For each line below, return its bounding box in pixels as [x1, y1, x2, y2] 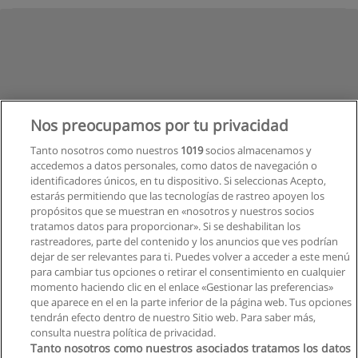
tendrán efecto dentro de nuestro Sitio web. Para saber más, [30, 310, 316, 324]
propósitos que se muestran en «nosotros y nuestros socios [30, 204, 315, 218]
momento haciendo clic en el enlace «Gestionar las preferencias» [30, 280, 334, 294]
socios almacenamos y [203, 143, 312, 157]
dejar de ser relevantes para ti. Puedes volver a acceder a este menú [30, 249, 351, 264]
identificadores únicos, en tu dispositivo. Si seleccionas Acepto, [30, 173, 327, 188]
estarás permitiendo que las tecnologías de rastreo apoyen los [30, 189, 325, 203]
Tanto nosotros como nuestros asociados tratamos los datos [30, 340, 352, 356]
